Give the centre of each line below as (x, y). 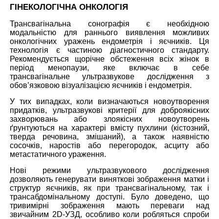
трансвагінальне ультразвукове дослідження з (109, 76)
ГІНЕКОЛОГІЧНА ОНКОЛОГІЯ (69, 7)
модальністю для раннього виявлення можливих (109, 32)
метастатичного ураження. (58, 154)
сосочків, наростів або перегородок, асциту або (109, 145)
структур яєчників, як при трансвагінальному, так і (109, 188)
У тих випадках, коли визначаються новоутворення (109, 101)
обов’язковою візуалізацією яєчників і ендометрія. (101, 85)
